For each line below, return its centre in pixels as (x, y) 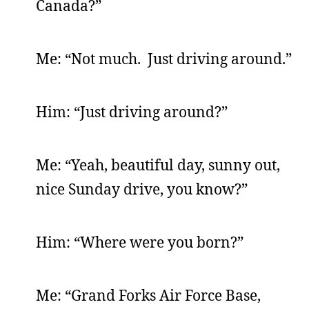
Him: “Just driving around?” (132, 112)
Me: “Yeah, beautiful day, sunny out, (158, 165)
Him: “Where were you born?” (140, 242)
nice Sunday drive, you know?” (142, 189)
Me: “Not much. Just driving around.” (164, 59)
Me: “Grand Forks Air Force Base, (148, 295)
